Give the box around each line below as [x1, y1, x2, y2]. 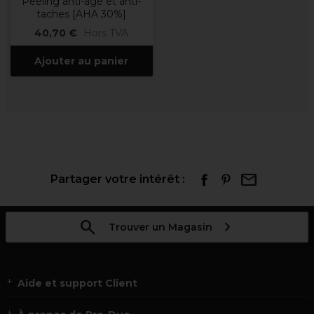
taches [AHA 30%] [36, 8, 126, 20]
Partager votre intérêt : [50, 172, 185, 186]
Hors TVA [83, 27, 128, 39]
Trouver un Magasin [108, 221, 212, 233]
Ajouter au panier [34, 55, 128, 67]
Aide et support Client [18, 277, 137, 289]
